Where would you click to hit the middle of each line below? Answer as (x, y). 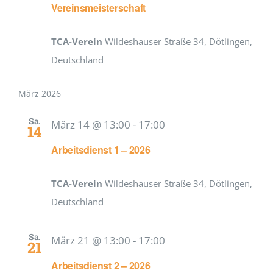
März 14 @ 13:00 (91, 125)
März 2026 (40, 94)
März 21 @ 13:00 (91, 241)
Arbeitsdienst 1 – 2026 (101, 150)
